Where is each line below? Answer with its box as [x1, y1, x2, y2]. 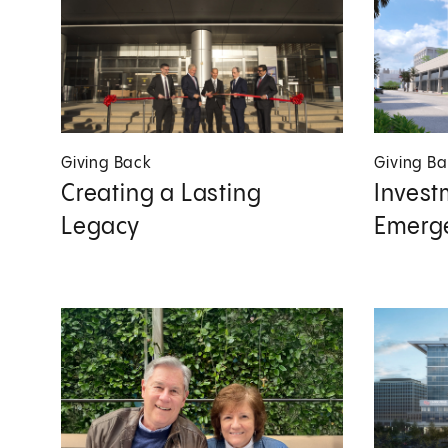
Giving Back [61, 154, 152, 172]
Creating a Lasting [61, 181, 262, 206]
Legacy [61, 214, 140, 239]
